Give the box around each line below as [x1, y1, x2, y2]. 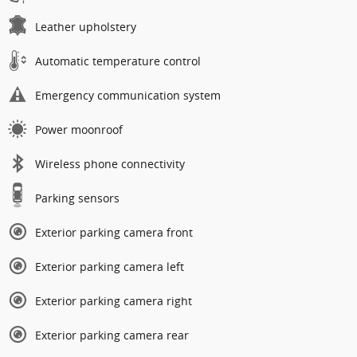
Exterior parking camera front [35, 225, 193, 241]
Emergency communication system [35, 88, 221, 104]
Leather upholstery [35, 19, 136, 35]
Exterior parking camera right [35, 293, 192, 309]
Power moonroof [35, 122, 123, 138]
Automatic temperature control [35, 53, 201, 69]
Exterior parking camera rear [35, 328, 189, 343]
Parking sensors [35, 190, 120, 206]
